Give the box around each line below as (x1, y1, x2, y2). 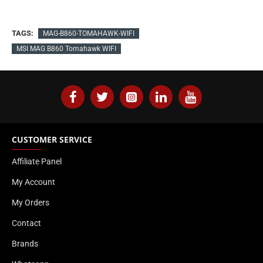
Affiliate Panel (12, 157, 62, 166)
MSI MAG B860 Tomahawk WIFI (16, 45, 116, 53)
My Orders (12, 198, 49, 207)
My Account (12, 177, 55, 187)
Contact (12, 218, 41, 228)
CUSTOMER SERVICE (12, 134, 92, 145)
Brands (12, 239, 38, 248)
